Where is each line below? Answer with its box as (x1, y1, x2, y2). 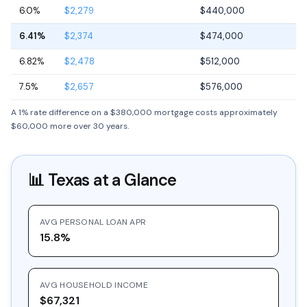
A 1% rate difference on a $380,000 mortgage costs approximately (11, 107, 278, 118)
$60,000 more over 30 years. (11, 121, 129, 132)
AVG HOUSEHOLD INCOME (40, 280, 148, 291)
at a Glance (89, 169, 177, 191)
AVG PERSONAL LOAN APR (40, 217, 147, 228)
